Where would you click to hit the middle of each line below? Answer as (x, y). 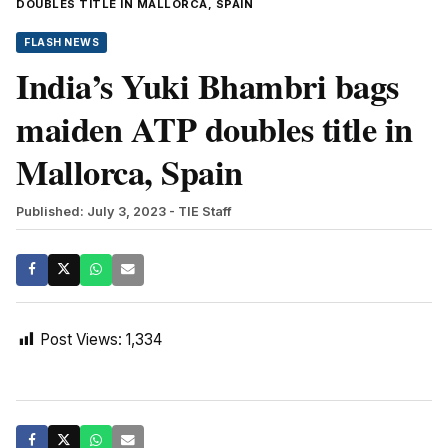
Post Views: (81, 339)
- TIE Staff (200, 211)
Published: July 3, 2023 (91, 211)
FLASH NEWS (61, 42)
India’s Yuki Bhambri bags (207, 85)
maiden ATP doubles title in (214, 128)
